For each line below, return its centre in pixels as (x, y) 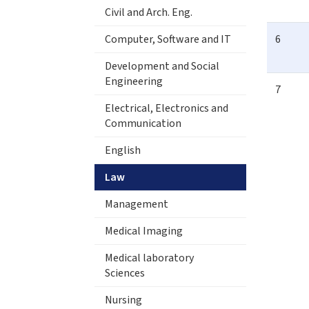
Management (137, 204)
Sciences (125, 273)
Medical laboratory (149, 258)
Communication (143, 123)
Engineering (134, 81)
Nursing (123, 300)
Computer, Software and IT (168, 39)
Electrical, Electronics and (167, 108)
